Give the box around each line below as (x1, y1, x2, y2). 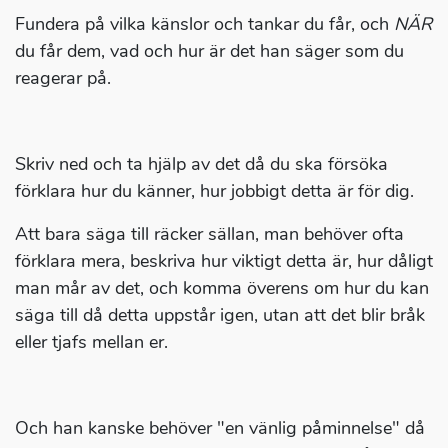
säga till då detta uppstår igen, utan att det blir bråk (15, 303, 425, 328)
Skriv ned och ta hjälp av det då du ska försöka (15, 152, 388, 177)
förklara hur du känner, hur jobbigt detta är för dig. (15, 179, 414, 204)
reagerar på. (15, 66, 111, 91)
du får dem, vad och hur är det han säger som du (15, 39, 404, 64)
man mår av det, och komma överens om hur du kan (15, 276, 429, 301)
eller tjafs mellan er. (15, 330, 168, 355)
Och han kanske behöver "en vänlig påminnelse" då (15, 416, 425, 441)
